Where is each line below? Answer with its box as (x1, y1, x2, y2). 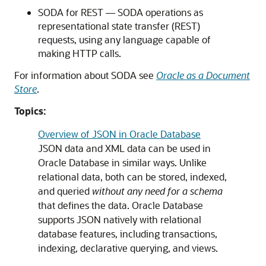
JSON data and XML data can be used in (38, 142, 211, 154)
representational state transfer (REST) (38, 20, 200, 32)
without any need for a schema (92, 185, 223, 197)
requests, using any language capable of (38, 33, 211, 46)
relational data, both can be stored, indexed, (38, 170, 227, 183)
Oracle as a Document (156, 69, 250, 81)
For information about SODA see (14, 69, 156, 81)
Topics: (14, 104, 46, 117)
